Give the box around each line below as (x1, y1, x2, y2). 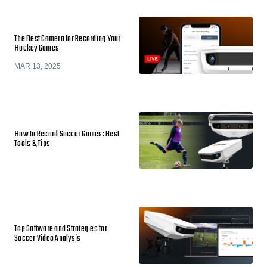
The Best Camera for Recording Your (14, 32, 121, 46)
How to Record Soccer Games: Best (14, 127, 119, 141)
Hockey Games (14, 42, 59, 55)
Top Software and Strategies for (14, 222, 107, 236)
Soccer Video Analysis (14, 232, 81, 246)
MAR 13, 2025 (14, 62, 61, 70)
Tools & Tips (14, 136, 50, 151)
